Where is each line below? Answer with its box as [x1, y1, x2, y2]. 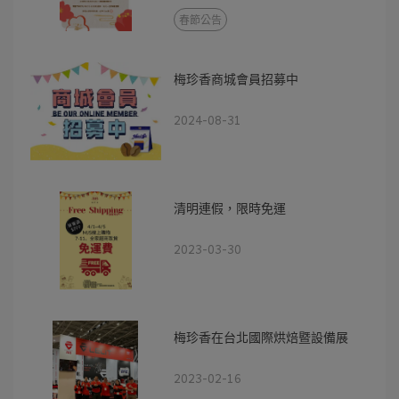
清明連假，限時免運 [174, 197, 287, 217]
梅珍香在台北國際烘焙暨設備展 [174, 326, 349, 346]
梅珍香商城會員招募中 [174, 68, 299, 88]
